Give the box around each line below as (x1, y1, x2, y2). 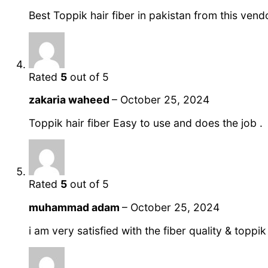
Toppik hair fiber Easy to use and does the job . (29, 116, 263, 129)
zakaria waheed (29, 93, 112, 106)
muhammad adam (29, 201, 122, 214)
